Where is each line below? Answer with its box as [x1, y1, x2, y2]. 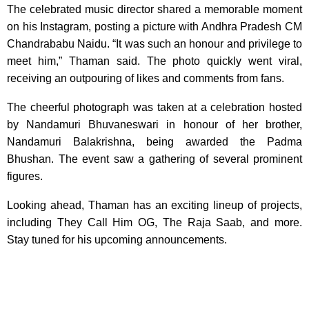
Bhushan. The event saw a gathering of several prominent [7, 152, 302, 165]
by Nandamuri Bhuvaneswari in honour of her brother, [7, 118, 302, 130]
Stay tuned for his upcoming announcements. [7, 233, 227, 246]
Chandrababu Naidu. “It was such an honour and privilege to [7, 37, 302, 50]
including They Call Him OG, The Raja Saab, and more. [7, 216, 302, 228]
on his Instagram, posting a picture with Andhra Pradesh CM [7, 20, 302, 32]
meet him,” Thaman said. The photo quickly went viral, [7, 54, 302, 67]
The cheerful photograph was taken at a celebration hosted [7, 101, 302, 113]
